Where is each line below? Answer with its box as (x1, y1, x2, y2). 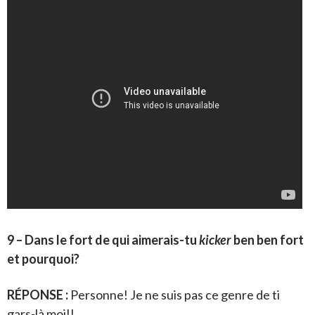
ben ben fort (231, 232, 304, 248)
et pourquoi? (7, 251, 79, 267)
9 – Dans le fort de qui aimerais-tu (7, 232, 199, 248)
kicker (199, 232, 231, 248)
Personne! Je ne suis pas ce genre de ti (68, 287, 280, 303)
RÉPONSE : (7, 287, 68, 303)
